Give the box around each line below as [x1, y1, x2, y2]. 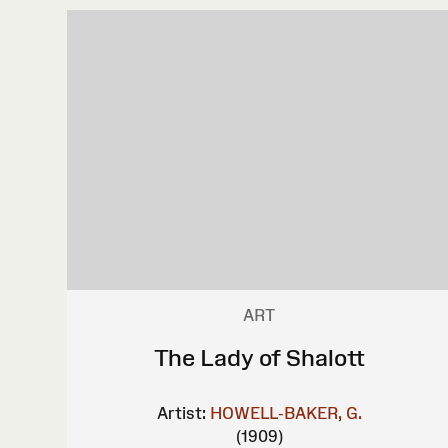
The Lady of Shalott [153, 343, 365, 371]
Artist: [156, 403, 206, 422]
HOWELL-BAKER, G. [209, 403, 362, 422]
